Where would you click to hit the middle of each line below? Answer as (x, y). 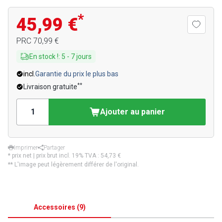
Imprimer (26, 148)
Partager (54, 148)
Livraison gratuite (50, 87)
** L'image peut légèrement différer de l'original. (73, 165)
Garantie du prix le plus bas (77, 74)
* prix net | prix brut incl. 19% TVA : (54, 156)
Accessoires (54, 207)
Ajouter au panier (133, 112)
